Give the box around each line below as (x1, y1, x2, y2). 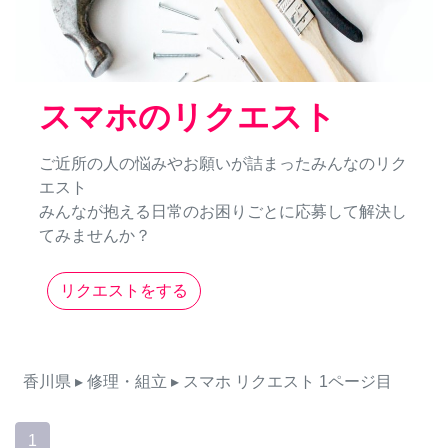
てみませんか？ (39, 227, 151, 245)
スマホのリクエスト (39, 99, 336, 136)
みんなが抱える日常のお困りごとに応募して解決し (39, 203, 407, 221)
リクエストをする (60, 282, 188, 300)
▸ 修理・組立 (75, 373, 167, 391)
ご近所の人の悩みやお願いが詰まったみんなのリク (39, 155, 407, 173)
